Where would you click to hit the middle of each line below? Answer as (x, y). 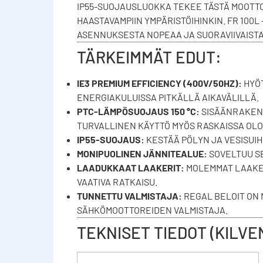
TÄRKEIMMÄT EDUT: (149, 57)
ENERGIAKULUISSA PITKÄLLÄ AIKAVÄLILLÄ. (168, 97)
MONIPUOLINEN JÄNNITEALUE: (142, 153)
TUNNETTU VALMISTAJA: (129, 195)
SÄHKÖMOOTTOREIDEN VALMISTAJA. (152, 210)
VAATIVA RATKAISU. (117, 181)
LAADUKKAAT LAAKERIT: (130, 167)
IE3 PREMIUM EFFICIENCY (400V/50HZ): (159, 83)
